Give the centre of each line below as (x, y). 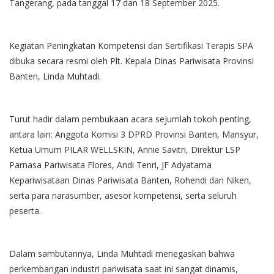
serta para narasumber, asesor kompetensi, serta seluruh (123, 196)
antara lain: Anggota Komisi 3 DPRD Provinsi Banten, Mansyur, (134, 135)
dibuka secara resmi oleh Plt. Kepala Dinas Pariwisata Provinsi (131, 61)
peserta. (25, 211)
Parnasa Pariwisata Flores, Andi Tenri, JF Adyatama (110, 165)
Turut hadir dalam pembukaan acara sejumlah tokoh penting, (130, 119)
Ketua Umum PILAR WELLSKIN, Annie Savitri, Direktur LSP (125, 150)
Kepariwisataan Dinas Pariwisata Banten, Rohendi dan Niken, (130, 180)
